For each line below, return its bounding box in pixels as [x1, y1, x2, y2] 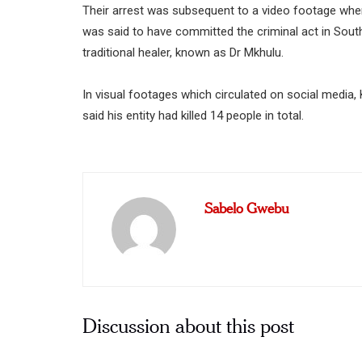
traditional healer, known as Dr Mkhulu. [82, 45, 284, 61]
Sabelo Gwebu [204, 197, 289, 217]
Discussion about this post [82, 311, 294, 338]
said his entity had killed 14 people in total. [82, 108, 304, 124]
